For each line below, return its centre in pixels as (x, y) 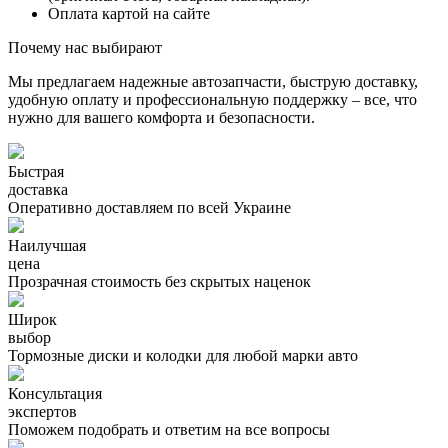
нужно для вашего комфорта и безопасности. (161, 118)
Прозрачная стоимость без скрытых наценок (159, 282)
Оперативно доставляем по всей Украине (149, 208)
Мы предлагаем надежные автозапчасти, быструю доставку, (213, 82)
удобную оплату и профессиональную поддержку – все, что (212, 100)
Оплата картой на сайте (129, 14)
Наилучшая (47, 246)
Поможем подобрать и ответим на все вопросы (169, 430)
